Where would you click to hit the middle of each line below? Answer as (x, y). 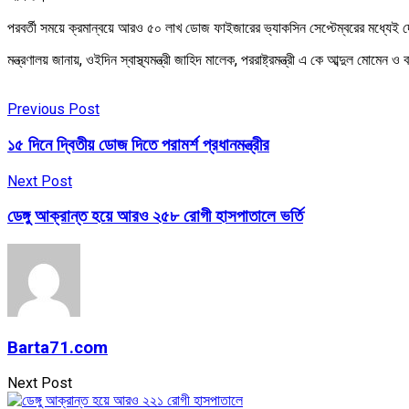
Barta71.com (58, 347)
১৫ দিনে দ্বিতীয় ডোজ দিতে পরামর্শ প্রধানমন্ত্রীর (138, 145)
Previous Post (53, 110)
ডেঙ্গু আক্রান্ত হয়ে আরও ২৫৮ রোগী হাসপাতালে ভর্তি (155, 217)
